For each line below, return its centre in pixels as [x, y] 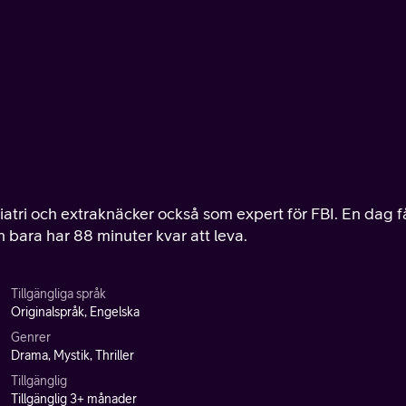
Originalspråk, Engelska [75, 312]
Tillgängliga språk [58, 294]
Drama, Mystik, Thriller [72, 355]
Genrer [31, 337]
